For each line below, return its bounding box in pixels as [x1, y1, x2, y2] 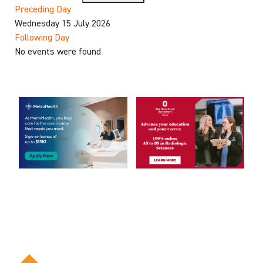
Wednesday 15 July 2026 [15, 19, 110, 29]
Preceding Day [15, 5, 71, 15]
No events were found [15, 48, 101, 58]
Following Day [15, 33, 69, 43]
